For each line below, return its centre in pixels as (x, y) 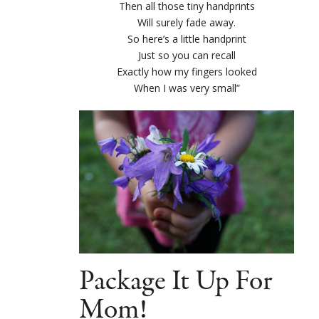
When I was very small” (187, 88)
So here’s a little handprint (187, 39)
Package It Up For (176, 282)
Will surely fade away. (187, 23)
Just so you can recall (187, 56)
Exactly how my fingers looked (187, 72)
